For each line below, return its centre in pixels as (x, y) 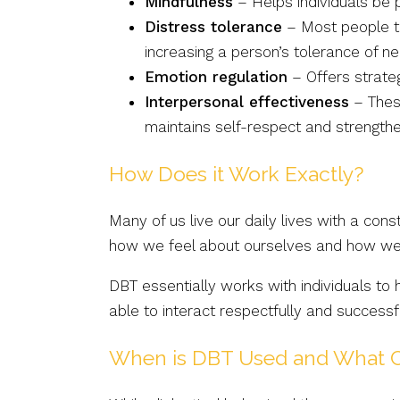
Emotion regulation (216, 77)
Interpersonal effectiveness (247, 102)
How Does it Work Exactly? (236, 174)
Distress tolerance (213, 27)
